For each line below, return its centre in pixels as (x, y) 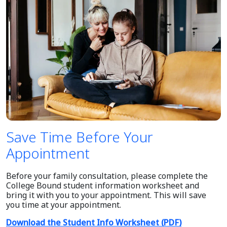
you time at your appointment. (64, 204)
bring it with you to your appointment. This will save (106, 195)
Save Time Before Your (80, 137)
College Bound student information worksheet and (103, 185)
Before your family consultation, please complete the (107, 176)
